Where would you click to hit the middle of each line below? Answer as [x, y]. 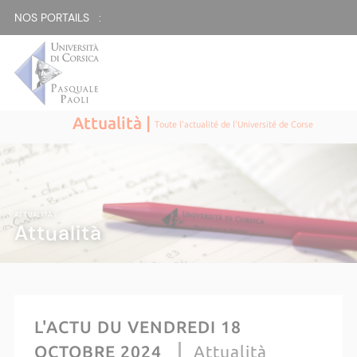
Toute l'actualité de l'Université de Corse [234, 125]
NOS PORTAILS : [57, 18]
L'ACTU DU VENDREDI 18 [137, 327]
